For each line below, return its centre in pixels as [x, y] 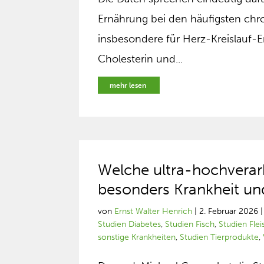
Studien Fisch [190, 224]
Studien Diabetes [130, 224]
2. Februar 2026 [229, 211]
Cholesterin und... [141, 59]
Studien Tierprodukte [220, 237]
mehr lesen [128, 85]
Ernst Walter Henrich [154, 211]
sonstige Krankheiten [137, 237]
